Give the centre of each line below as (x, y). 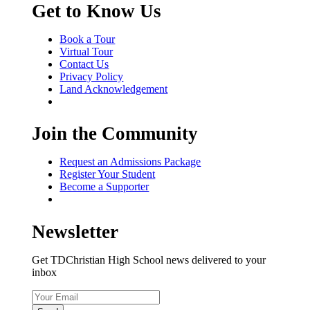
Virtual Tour (86, 51)
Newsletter (75, 231)
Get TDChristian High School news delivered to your (149, 259)
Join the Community (115, 134)
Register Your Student (108, 174)
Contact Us (84, 64)
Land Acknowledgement (114, 89)
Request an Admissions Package (130, 162)
